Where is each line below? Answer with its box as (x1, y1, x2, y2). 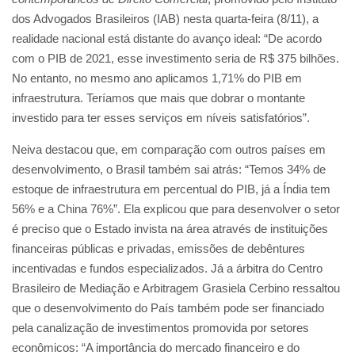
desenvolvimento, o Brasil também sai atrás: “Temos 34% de (12, 162, 326, 176)
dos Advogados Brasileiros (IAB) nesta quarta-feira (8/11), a (12, 12, 319, 25)
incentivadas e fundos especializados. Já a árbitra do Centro (12, 261, 323, 275)
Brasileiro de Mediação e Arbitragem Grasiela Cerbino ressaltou (12, 281, 340, 295)
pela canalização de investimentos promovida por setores (12, 321, 309, 334)
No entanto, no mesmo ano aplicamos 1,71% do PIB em (12, 71, 302, 85)
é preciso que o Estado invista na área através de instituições (12, 222, 328, 235)
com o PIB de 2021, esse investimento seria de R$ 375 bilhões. (12, 52, 339, 65)
